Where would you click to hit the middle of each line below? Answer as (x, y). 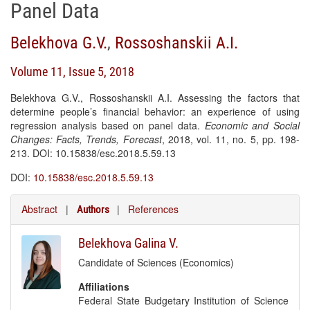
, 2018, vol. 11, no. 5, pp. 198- (231, 139)
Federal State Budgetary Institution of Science (183, 300)
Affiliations (104, 286)
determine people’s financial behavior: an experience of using (155, 111)
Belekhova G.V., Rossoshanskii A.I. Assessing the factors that (155, 98)
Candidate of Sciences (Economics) (156, 262)
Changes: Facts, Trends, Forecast (86, 139)
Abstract (39, 209)
